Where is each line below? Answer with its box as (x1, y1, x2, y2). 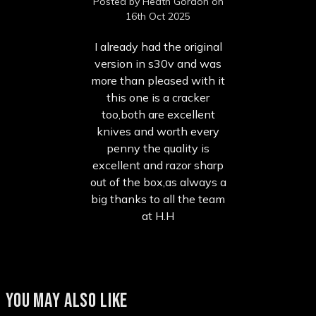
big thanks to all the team (91, 191, 225, 206)
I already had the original (94, 39, 222, 54)
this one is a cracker (107, 90, 209, 104)
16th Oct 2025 (126, 9, 190, 23)
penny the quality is (107, 140, 209, 155)
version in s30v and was (95, 56, 221, 71)
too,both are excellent (101, 107, 215, 121)
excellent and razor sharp (92, 157, 224, 172)
